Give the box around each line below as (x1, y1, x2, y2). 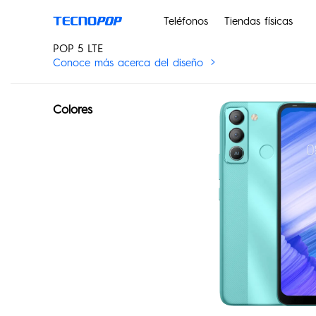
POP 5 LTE (52, 42, 103, 55)
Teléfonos (164, 14, 209, 28)
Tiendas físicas (224, 14, 293, 28)
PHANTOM (160, 145, 209, 159)
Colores (52, 102, 92, 116)
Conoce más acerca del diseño (52, 56, 207, 69)
